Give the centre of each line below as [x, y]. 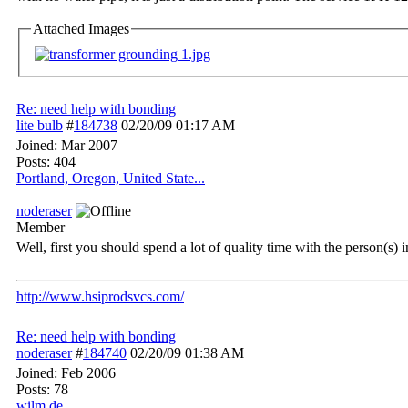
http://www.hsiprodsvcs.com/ [100, 296]
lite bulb [40, 125]
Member [41, 227]
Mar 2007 [89, 145]
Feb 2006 [88, 373]
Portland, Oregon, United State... [111, 178]
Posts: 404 [46, 162]
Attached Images [81, 29]
